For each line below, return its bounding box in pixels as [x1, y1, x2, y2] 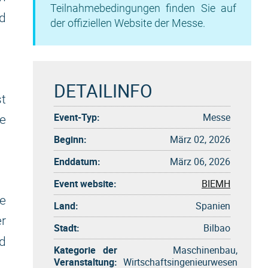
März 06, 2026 [170, 154, 230, 168]
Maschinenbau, [173, 243, 237, 257]
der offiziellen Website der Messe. [50, 17, 205, 29]
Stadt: [54, 221, 80, 234]
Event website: [54, 176, 117, 190]
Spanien [196, 199, 230, 212]
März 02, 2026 [170, 132, 230, 146]
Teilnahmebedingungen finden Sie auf [50, 2, 236, 14]
